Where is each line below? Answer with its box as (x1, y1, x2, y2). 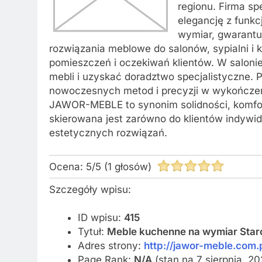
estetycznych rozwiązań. (49, 127, 167, 139)
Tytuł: (77, 225, 107, 237)
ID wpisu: (77, 211, 124, 223)
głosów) (112, 160, 157, 173)
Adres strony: (77, 239, 144, 251)
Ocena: (49, 160, 86, 173)
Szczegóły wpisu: (49, 183, 131, 195)
